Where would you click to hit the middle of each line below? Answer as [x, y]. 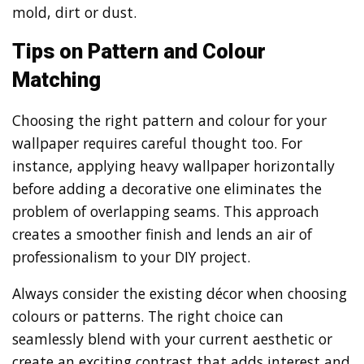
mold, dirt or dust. [74, 12]
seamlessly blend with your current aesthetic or [172, 339]
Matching [56, 80]
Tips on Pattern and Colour [139, 52]
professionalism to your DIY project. [131, 256]
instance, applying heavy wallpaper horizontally [173, 165]
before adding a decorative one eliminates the [167, 188]
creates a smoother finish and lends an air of [162, 234]
